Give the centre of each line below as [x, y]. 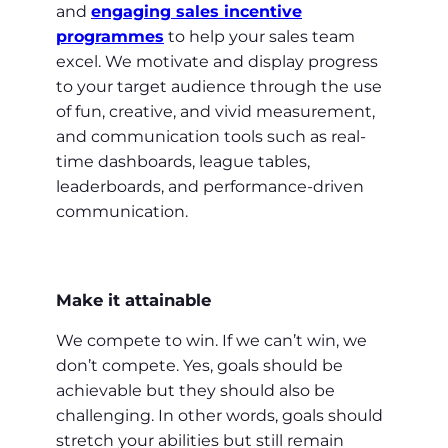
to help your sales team [259, 37]
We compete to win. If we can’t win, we [211, 341]
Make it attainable [133, 299]
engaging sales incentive [196, 12]
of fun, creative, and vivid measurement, [215, 112]
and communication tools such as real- [211, 137]
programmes [110, 37]
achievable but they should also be [195, 391]
